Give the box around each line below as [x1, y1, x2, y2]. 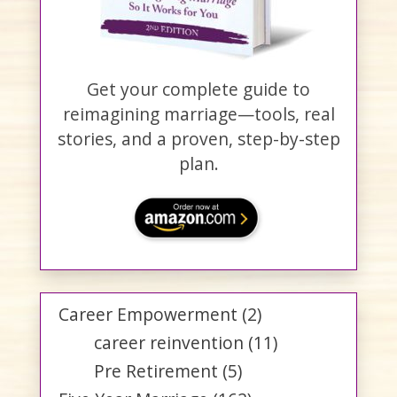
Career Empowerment [58, 302, 237, 327]
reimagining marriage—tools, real [62, 102, 335, 127]
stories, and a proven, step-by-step [57, 127, 340, 152]
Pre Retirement [94, 359, 218, 384]
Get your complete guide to [87, 77, 310, 102]
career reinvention [94, 331, 244, 355]
